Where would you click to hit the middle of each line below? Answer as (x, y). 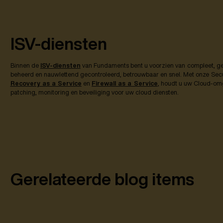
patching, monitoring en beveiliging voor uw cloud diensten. (95, 93)
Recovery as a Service (46, 84)
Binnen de (25, 66)
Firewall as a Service (125, 84)
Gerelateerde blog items (102, 179)
